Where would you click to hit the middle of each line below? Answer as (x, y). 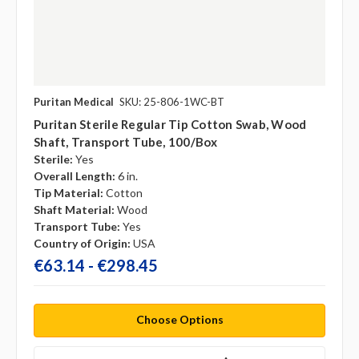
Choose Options (179, 320)
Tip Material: (69, 192)
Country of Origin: (82, 243)
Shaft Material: (74, 209)
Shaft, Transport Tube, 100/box (126, 141)
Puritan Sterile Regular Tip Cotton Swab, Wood (170, 124)
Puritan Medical (74, 101)
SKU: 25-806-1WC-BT (172, 101)
